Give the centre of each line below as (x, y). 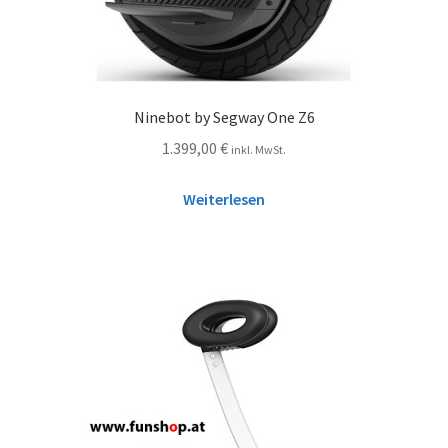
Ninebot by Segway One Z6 (224, 117)
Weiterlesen (224, 198)
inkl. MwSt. (258, 149)
